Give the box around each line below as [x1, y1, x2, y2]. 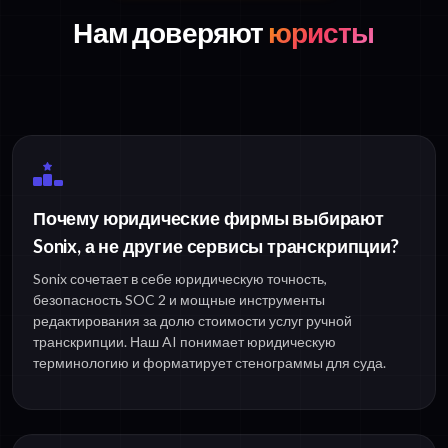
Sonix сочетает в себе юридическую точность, [33, 269, 327, 287]
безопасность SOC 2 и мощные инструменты [33, 290, 325, 308]
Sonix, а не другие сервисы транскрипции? [33, 234, 399, 257]
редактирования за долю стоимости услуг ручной [33, 311, 352, 329]
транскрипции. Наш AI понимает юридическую [33, 332, 336, 350]
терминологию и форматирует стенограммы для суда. [33, 353, 386, 371]
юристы [263, 14, 375, 49]
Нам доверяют [73, 14, 264, 49]
